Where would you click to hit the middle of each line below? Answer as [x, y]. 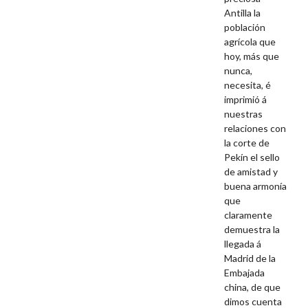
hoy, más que [252, 56]
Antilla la [243, 13]
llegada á [243, 244]
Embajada [245, 273]
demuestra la [252, 230]
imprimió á [246, 100]
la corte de [247, 143]
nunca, [239, 71]
